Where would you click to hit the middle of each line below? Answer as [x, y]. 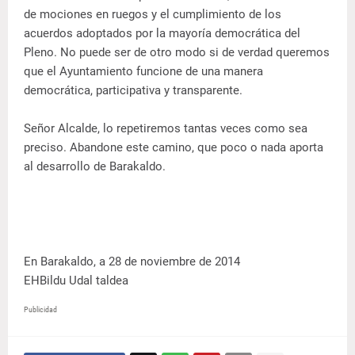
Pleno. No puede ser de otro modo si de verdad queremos [177, 53]
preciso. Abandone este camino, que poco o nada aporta [174, 148]
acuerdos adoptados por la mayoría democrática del [162, 34]
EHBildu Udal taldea [76, 281]
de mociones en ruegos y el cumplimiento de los [153, 15]
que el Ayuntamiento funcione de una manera [143, 72]
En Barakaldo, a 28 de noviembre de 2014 [132, 262]
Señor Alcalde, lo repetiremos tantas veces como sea [166, 129]
